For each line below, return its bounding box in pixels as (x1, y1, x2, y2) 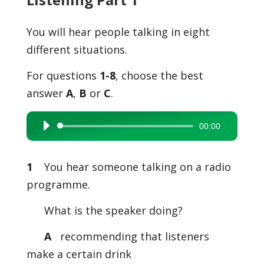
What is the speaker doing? (44, 203, 183, 217)
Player (35, 138, 60, 150)
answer (26, 86, 66, 100)
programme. (26, 177, 90, 192)
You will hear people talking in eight (26, 25, 210, 39)
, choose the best (115, 68, 203, 82)
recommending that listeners (57, 229, 209, 243)
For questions (26, 68, 100, 82)
